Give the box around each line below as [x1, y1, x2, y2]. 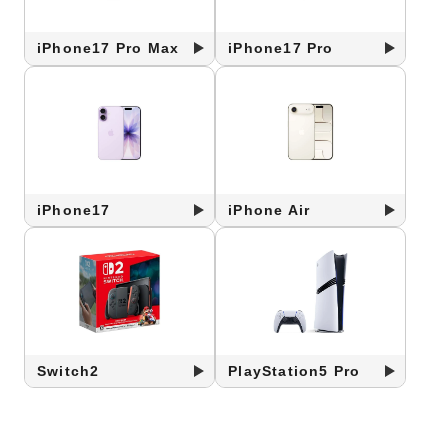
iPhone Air [228, 201, 311, 218]
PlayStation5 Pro [228, 363, 361, 379]
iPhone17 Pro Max [37, 40, 180, 57]
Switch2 [37, 363, 100, 379]
